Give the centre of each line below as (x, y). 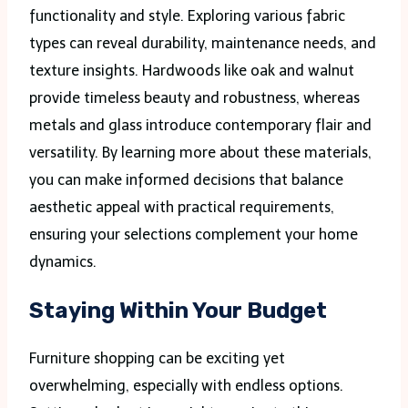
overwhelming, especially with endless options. (186, 386)
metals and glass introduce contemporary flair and (200, 126)
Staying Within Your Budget (178, 311)
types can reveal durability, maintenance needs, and (203, 44)
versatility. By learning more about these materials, (200, 153)
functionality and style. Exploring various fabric (187, 16)
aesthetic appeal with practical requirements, (182, 208)
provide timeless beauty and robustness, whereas (194, 98)
